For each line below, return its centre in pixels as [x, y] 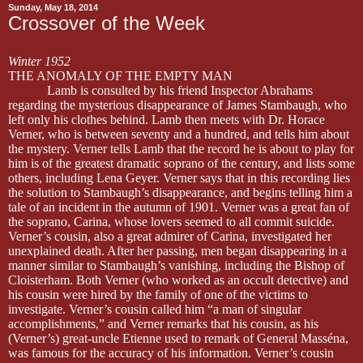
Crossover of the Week [107, 23]
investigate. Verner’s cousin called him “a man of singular [155, 309]
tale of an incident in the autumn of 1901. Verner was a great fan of [179, 207]
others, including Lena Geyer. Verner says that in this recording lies [179, 177]
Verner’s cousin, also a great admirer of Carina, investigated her [170, 236]
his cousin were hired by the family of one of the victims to [158, 294]
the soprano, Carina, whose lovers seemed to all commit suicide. [171, 221]
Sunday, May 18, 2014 [53, 7]
